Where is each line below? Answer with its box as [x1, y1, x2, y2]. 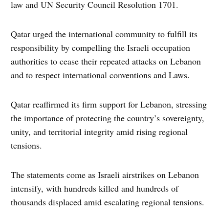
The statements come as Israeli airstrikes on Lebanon [11, 169, 199, 181]
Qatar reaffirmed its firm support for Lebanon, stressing [11, 98, 207, 110]
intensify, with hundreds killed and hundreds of [11, 182, 179, 195]
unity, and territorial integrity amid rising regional [11, 126, 188, 138]
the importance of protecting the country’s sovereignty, [11, 112, 205, 124]
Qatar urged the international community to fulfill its [11, 28, 198, 40]
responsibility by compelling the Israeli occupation [11, 42, 191, 54]
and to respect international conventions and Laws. [11, 69, 190, 81]
